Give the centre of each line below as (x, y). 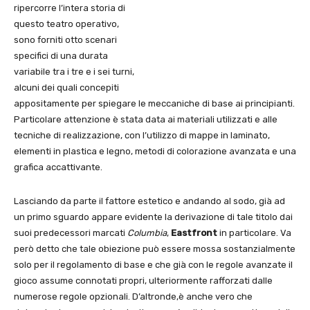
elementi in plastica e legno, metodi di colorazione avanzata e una (155, 152)
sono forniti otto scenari (65, 40)
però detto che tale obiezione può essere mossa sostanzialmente (155, 249)
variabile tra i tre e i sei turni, (74, 72)
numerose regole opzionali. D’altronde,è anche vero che (133, 297)
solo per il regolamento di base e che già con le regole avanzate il (153, 265)
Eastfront (195, 233)
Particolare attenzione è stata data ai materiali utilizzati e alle (146, 120)
